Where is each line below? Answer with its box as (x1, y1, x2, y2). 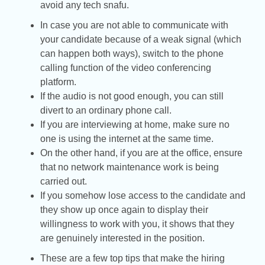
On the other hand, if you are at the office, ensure (40, 147, 243, 158)
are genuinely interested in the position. (40, 232, 205, 243)
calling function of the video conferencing (40, 62, 211, 73)
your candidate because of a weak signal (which (40, 34, 241, 44)
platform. (40, 76, 76, 87)
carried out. (40, 176, 87, 186)
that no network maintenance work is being (40, 161, 219, 172)
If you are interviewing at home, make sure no (40, 119, 230, 130)
